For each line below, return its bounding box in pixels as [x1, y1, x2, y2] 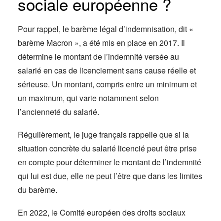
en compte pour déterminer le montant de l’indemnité [18, 156, 201, 168]
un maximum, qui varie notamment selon [18, 92, 159, 104]
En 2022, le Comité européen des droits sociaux [18, 207, 185, 218]
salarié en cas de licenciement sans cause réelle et [18, 65, 196, 76]
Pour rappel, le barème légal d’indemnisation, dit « [18, 23, 193, 35]
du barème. [18, 184, 57, 195]
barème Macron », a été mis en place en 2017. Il [18, 37, 185, 48]
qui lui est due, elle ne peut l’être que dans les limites [18, 170, 202, 182]
